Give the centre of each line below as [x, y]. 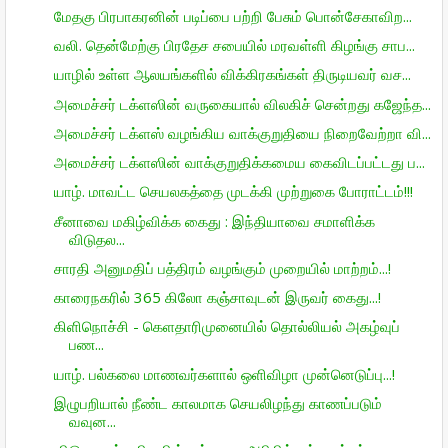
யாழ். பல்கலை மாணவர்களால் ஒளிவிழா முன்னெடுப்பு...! [224, 373]
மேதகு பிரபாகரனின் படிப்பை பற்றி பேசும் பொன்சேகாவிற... [232, 15]
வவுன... [92, 420]
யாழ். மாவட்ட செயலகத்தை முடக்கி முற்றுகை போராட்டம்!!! [233, 191]
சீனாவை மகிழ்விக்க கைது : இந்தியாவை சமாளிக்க [214, 220]
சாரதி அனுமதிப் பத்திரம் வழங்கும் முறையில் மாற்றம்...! [222, 267]
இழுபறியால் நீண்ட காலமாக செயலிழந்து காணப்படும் [217, 402]
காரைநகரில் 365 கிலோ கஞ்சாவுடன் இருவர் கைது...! [217, 297]
